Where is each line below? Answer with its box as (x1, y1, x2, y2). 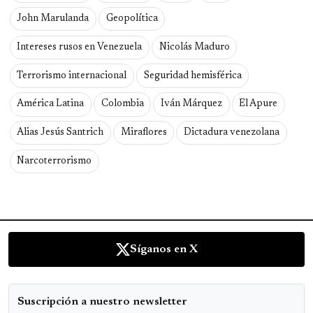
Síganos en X (129, 244, 198, 256)
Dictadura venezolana (183, 128, 279, 138)
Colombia (101, 99, 144, 110)
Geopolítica (105, 14, 158, 24)
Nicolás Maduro (159, 42, 230, 52)
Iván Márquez (160, 99, 222, 110)
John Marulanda (17, 14, 89, 24)
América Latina (17, 99, 85, 110)
